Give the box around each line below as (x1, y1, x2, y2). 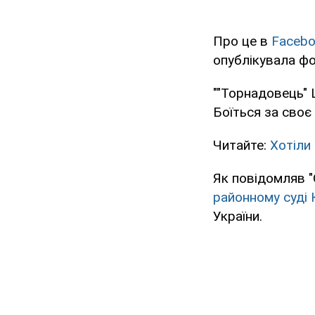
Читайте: (213, 137, 270, 154)
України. (213, 208, 262, 225)
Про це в (213, 33, 271, 50)
